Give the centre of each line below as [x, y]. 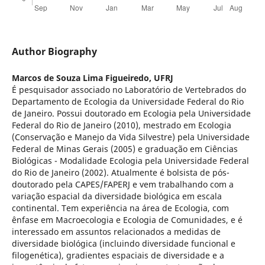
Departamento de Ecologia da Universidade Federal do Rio [127, 102]
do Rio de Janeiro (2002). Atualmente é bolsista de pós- [120, 173]
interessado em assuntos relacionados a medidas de [116, 232]
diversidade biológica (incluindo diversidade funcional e [123, 244]
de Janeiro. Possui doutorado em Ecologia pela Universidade [131, 114]
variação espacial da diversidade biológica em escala [117, 196]
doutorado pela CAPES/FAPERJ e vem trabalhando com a [122, 185]
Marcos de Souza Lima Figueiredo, [83, 78]
